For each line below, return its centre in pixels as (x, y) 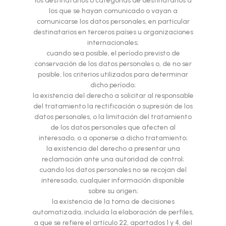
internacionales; (113, 43)
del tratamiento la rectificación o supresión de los (113, 106)
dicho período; (113, 85)
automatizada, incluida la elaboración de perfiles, (113, 212)
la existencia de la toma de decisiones (113, 202)
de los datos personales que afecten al (113, 127)
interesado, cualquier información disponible (113, 180)
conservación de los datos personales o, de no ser (113, 64)
